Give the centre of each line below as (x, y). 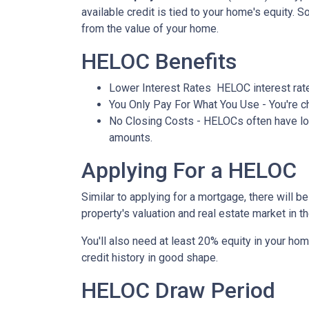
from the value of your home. (150, 28)
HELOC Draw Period (178, 290)
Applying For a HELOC (192, 170)
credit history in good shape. (150, 257)
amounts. (132, 137)
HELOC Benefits (159, 61)
